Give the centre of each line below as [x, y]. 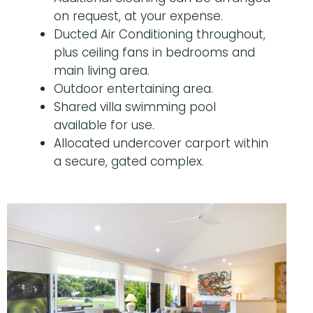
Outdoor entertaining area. [133, 89]
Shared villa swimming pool [135, 107]
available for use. [104, 125]
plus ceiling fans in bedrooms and [154, 53]
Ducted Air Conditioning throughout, [160, 35]
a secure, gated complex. [129, 162]
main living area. [102, 71]
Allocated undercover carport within [161, 144]
